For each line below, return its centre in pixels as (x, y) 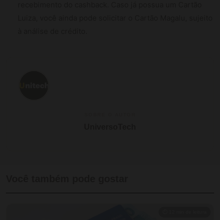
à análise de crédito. (53, 31)
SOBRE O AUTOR (110, 114)
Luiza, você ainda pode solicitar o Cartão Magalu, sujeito (115, 18)
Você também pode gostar (67, 179)
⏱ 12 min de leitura (185, 212)
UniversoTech (110, 127)
